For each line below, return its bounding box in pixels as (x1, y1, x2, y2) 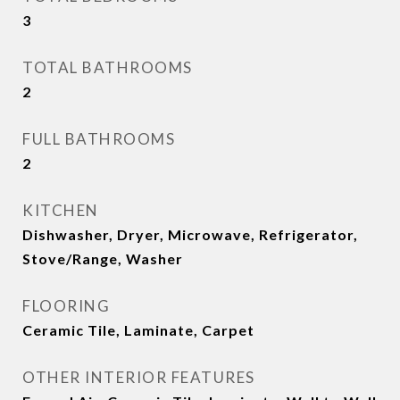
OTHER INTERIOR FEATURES (22, 368, 255, 387)
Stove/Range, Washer (22, 250, 183, 267)
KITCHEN (22, 201, 99, 220)
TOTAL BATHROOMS (22, 58, 193, 77)
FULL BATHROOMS (22, 129, 175, 148)
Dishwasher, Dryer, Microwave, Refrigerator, (22, 226, 358, 243)
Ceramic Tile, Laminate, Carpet (22, 321, 254, 338)
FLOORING (22, 296, 110, 315)
